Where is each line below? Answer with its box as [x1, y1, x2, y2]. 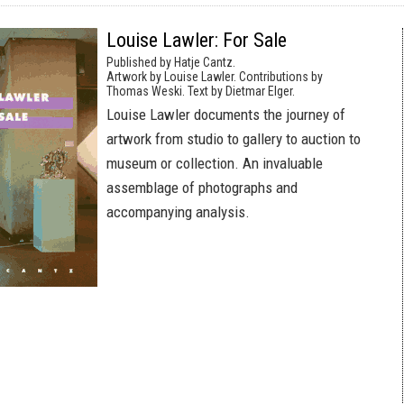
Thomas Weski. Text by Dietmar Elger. [106, 84, 295, 98]
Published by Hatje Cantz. [106, 55, 235, 69]
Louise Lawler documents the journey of [106, 106, 345, 124]
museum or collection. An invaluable [106, 154, 323, 172]
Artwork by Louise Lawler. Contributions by [106, 69, 323, 84]
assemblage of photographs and [106, 179, 298, 197]
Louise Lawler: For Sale [106, 29, 287, 51]
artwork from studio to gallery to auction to [106, 130, 361, 148]
